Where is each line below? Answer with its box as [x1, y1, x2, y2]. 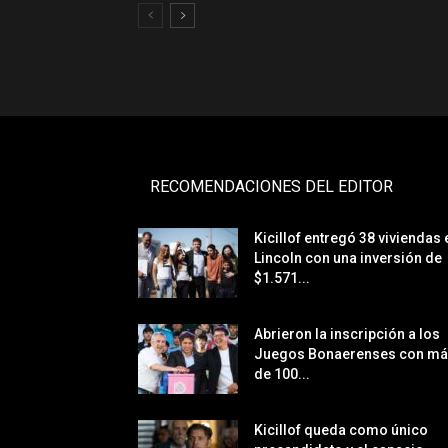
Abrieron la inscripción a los [254, 325, 440, 342]
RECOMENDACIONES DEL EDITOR [150, 176, 393, 196]
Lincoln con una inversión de [254, 249, 442, 266]
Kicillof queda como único [254, 421, 428, 438]
